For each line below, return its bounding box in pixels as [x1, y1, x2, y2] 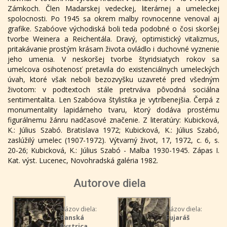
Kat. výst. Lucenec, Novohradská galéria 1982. [8, 156, 158, 165]
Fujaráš [166, 213, 190, 222]
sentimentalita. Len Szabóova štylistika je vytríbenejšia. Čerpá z [8, 95, 219, 104]
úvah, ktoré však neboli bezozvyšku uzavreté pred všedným [8, 74, 219, 84]
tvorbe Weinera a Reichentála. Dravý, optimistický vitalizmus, [8, 34, 219, 44]
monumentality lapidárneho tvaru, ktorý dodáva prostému [8, 105, 219, 115]
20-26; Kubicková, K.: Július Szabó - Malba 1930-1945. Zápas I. [8, 145, 219, 155]
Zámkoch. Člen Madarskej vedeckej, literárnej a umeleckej [8, 4, 219, 13]
